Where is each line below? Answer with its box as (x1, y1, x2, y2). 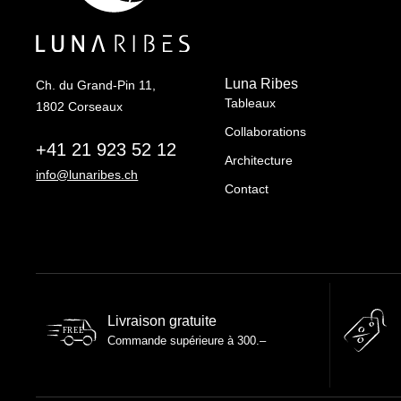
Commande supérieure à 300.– (107, 334, 267, 348)
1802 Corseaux (36, 99, 124, 115)
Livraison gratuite (107, 313, 218, 329)
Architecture (224, 153, 293, 168)
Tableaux (224, 96, 276, 111)
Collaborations (224, 124, 306, 140)
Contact (224, 182, 269, 197)
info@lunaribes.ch (36, 167, 139, 183)
